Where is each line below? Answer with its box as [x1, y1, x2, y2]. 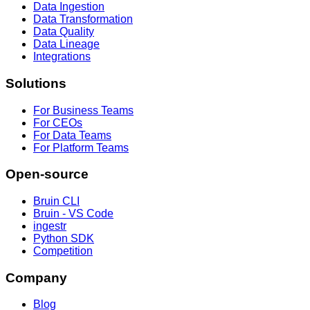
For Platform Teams [33, 141, 129, 154]
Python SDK [33, 232, 94, 245]
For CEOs [33, 116, 82, 129]
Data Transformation [33, 13, 133, 26]
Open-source [6, 167, 89, 182]
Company [6, 270, 67, 285]
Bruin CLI [33, 195, 80, 208]
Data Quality [33, 26, 94, 38]
